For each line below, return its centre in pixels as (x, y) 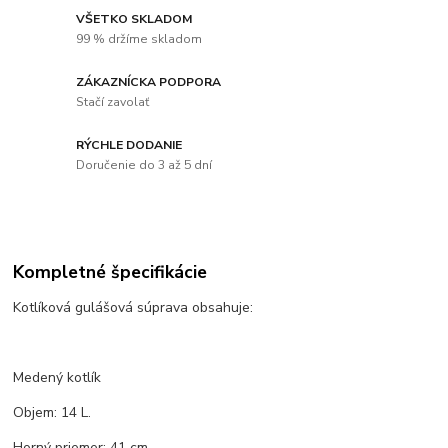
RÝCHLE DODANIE (129, 144)
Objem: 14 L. (52, 413)
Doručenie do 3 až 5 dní (144, 164)
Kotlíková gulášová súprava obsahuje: (133, 308)
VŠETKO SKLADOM (135, 19)
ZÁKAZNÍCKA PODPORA (149, 82)
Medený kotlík (57, 378)
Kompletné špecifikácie (110, 272)
